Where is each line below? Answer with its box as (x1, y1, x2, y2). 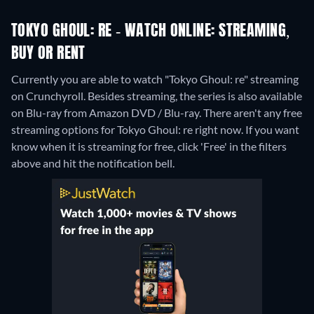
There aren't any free (203, 106, 302, 120)
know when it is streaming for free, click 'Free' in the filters (11, 139, 287, 153)
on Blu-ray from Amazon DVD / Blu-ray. (11, 106, 203, 120)
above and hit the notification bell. (11, 156, 175, 170)
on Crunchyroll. (11, 89, 88, 103)
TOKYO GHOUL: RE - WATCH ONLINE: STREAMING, (11, 24, 291, 40)
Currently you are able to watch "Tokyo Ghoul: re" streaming (11, 72, 299, 86)
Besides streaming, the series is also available (88, 89, 302, 103)
